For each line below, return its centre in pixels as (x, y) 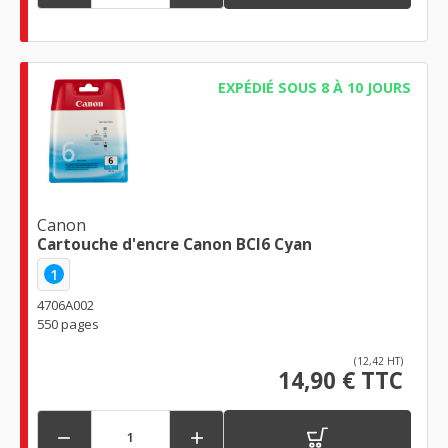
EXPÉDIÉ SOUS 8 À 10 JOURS (314, 88)
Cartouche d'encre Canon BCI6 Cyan (174, 243)
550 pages (68, 323)
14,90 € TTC (340, 380)
